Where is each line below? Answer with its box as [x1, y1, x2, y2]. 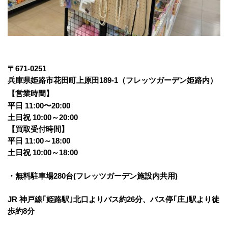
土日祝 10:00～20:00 [8, 112, 78, 122]
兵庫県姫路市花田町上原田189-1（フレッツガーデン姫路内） [8, 75, 217, 84]
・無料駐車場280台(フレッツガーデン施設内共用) [8, 171, 178, 180]
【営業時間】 [8, 89, 53, 98]
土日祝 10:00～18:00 [8, 148, 78, 157]
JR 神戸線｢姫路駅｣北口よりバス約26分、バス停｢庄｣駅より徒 [8, 194, 219, 204]
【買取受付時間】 [8, 124, 69, 133]
